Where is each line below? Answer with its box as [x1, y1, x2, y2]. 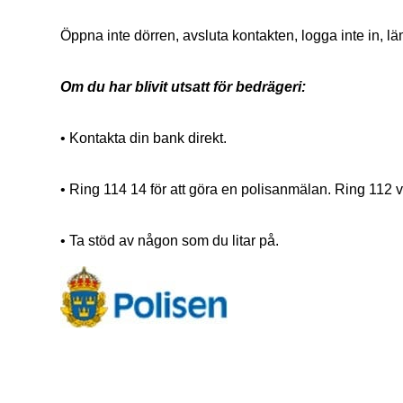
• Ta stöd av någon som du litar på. [60, 233, 280, 249]
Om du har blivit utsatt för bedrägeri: [60, 79, 307, 95]
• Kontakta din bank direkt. [60, 130, 228, 147]
